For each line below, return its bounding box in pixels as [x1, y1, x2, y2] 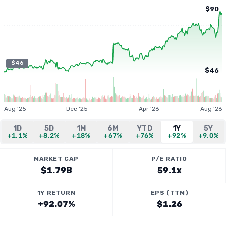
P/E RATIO [151, 155, 187, 162]
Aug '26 [200, 105, 222, 112]
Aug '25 [4, 105, 26, 112]
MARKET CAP [34, 155, 79, 162]
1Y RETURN [37, 189, 76, 196]
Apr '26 [139, 105, 159, 112]
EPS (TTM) [150, 189, 189, 196]
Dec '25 [66, 105, 88, 112]
